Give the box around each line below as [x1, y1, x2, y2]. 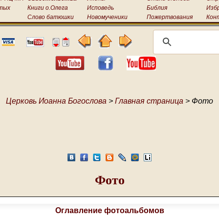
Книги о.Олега [27, 4, 68, 11]
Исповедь [87, 4, 114, 11]
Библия [147, 4, 167, 11]
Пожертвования [147, 14, 193, 21]
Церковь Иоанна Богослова [6, 97, 107, 105]
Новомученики [87, 14, 128, 21]
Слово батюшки [27, 14, 74, 21]
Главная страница [115, 97, 183, 105]
